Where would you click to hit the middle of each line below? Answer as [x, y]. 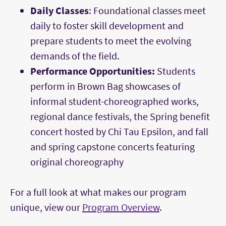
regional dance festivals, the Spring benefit [120, 117]
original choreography [79, 162]
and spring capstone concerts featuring [112, 147]
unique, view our [46, 207]
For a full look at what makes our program [98, 192]
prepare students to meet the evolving [111, 41]
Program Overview [121, 207]
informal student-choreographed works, [115, 101]
